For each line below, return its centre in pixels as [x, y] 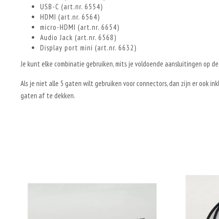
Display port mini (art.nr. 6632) [88, 48]
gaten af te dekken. [48, 96]
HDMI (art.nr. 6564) [70, 17]
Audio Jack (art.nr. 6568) [78, 37]
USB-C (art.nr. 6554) [71, 7]
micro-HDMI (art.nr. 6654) [80, 27]
